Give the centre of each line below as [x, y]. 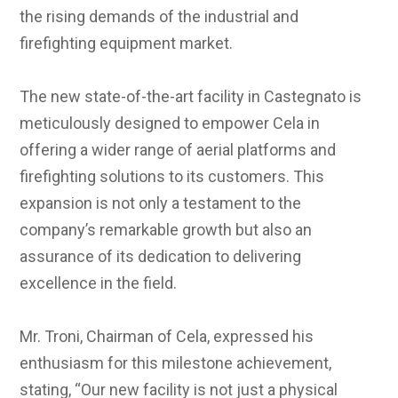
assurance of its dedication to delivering [161, 256]
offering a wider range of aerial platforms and [178, 149]
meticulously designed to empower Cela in [170, 123]
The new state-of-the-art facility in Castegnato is [191, 96]
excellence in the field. [99, 283]
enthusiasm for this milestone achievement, [176, 362]
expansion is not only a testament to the [161, 203]
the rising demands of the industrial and [159, 16]
